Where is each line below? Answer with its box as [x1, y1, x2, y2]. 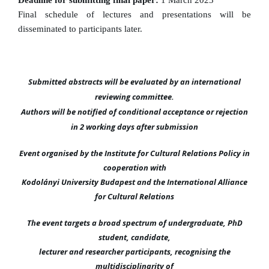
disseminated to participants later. [18, 24, 142, 34]
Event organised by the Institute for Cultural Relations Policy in [19, 148, 250, 159]
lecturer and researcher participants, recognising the [38, 246, 231, 258]
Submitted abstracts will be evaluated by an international [28, 76, 241, 88]
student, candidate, [98, 232, 171, 243]
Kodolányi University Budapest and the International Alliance [22, 177, 247, 188]
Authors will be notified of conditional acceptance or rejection [21, 106, 248, 118]
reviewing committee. [95, 91, 174, 103]
